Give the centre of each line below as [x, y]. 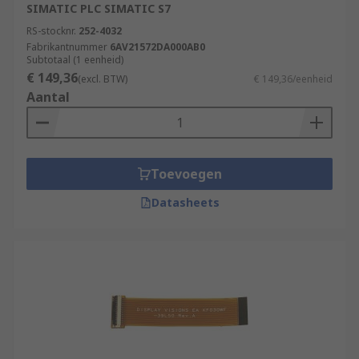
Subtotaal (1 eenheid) [75, 60]
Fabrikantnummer [67, 47]
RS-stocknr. [51, 31]
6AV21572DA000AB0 [157, 47]
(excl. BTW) [103, 79]
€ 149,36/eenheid [293, 79]
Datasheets [185, 202]
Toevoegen [186, 174]
